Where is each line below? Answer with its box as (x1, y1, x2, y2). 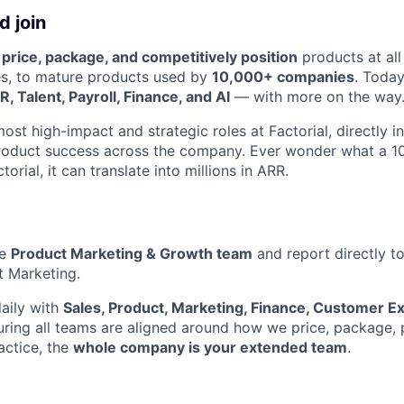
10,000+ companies (212, 67, 354, 86)
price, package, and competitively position (2, 47, 298, 66)
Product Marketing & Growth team (11, 243, 252, 262)
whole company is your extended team (73, 337, 347, 356)
